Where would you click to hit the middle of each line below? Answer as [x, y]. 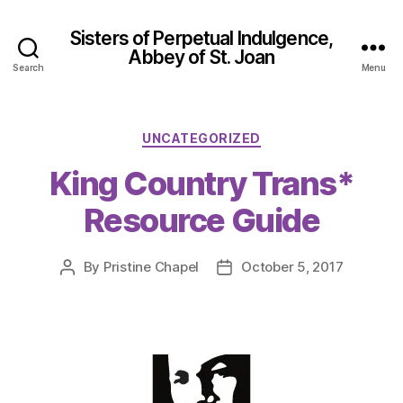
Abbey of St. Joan [201, 57]
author [87, 287]
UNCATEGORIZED [201, 138]
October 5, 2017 [292, 266]
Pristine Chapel [151, 266]
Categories [241, 134]
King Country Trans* [201, 183]
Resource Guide [201, 220]
